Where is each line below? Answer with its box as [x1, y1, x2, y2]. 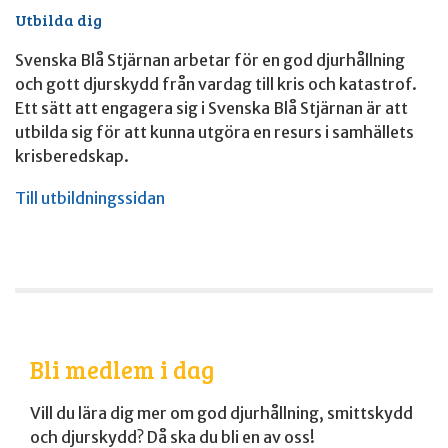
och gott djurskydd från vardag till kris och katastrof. [15, 74, 417, 95]
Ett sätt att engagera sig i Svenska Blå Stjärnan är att [15, 98, 408, 119]
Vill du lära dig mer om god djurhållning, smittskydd [30, 403, 413, 424]
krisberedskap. [15, 146, 129, 167]
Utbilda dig [15, 9, 102, 31]
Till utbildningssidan [15, 188, 165, 209]
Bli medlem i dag [30, 353, 214, 387]
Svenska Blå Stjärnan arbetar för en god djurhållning [15, 50, 405, 71]
